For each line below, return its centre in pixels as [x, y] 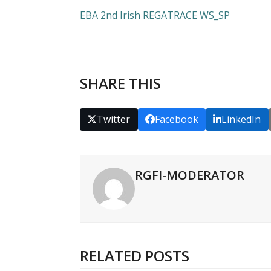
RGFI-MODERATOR [190, 175]
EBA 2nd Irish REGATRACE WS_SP [155, 15]
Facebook [176, 119]
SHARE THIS [120, 83]
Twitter [114, 119]
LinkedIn [241, 119]
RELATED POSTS [135, 256]
